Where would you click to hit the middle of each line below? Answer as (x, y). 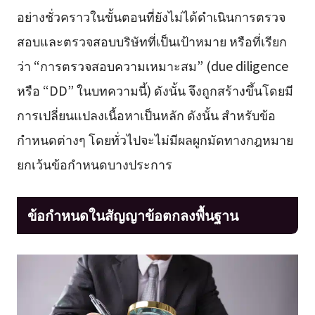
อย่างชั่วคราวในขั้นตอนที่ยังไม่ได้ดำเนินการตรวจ (151, 16)
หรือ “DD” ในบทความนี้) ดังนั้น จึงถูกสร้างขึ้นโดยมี (155, 90)
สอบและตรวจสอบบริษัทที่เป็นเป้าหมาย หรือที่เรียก (152, 40)
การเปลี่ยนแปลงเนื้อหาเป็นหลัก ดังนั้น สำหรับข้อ (146, 114)
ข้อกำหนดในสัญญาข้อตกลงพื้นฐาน (133, 215)
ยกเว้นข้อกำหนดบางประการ (94, 163)
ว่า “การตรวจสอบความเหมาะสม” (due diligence (152, 65)
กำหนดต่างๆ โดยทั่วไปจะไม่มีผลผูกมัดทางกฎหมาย (155, 139)
